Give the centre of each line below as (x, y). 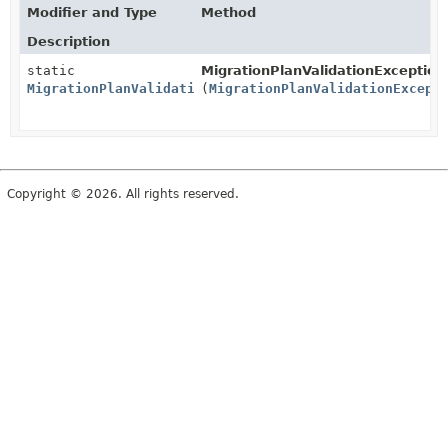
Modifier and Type (92, 12)
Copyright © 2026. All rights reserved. (123, 194)
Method (229, 12)
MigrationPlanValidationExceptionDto (167, 88)
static (51, 70)
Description (68, 41)
